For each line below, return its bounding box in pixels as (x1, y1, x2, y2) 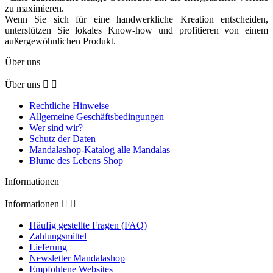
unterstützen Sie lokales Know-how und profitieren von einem (5, 24, 268, 35)
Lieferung (29, 241, 67, 252)
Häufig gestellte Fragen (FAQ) (29, 219, 147, 230)
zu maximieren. (5, 2, 64, 13)
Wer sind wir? (29, 122, 83, 133)
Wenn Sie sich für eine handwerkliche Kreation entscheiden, (5, 13, 268, 24)
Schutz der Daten (29, 133, 96, 144)
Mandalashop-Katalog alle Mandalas (29, 144, 170, 155)
